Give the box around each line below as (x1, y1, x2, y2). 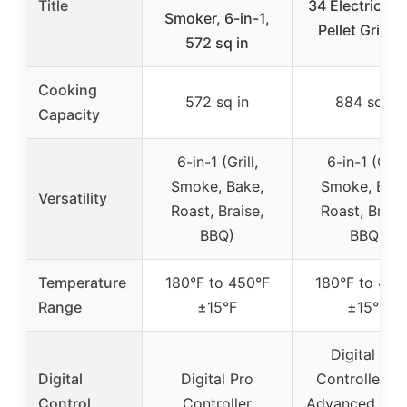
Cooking (38, 81, 97, 100)
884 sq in (334, 93, 400, 112)
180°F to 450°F (164, 273, 270, 293)
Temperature (38, 273, 126, 293)
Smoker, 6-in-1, (164, 9, 270, 28)
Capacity (38, 105, 100, 124)
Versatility (38, 189, 107, 208)
